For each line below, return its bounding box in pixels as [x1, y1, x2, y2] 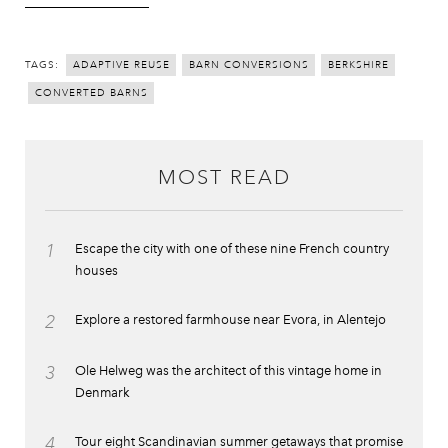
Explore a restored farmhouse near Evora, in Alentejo [75, 311, 386, 327]
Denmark [75, 384, 130, 400]
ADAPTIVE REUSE [73, 58, 170, 72]
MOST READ [157, 164, 291, 190]
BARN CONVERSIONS [189, 58, 309, 72]
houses [75, 262, 118, 278]
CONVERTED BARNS [35, 86, 148, 100]
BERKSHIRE [328, 58, 389, 72]
